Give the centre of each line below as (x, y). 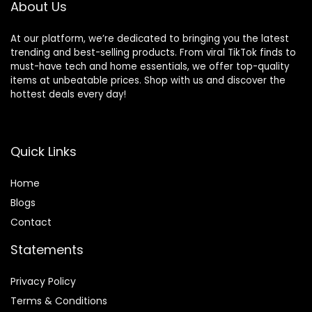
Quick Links (44, 152)
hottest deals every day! (68, 95)
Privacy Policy (43, 282)
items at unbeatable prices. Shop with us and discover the (148, 81)
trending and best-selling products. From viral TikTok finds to (153, 53)
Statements (47, 250)
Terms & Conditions (59, 301)
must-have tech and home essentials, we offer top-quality (150, 67)
